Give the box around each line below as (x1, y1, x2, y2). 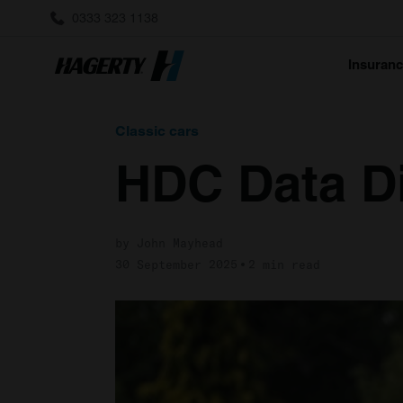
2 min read (248, 257, 320, 272)
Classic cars (115, 122, 199, 139)
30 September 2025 (115, 257, 237, 272)
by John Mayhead (115, 236, 223, 250)
